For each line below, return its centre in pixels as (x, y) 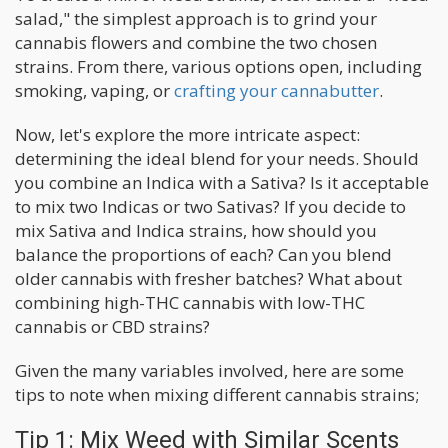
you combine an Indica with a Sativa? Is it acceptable (222, 182)
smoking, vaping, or (94, 90)
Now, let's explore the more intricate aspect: (187, 134)
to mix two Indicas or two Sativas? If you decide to (210, 206)
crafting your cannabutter (276, 90)
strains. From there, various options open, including (218, 66)
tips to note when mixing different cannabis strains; (217, 394)
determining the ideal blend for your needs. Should (217, 158)
